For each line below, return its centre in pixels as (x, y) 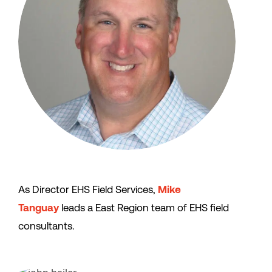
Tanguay (39, 208)
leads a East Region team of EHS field (144, 208)
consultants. (46, 226)
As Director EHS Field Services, (88, 190)
